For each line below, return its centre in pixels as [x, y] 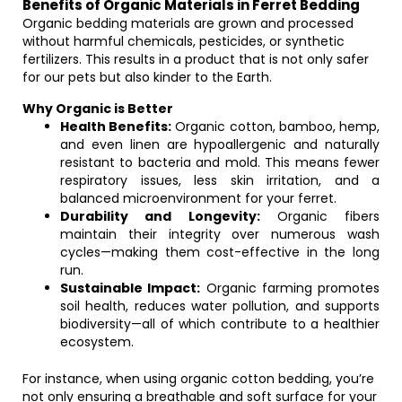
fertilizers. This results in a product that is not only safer [196, 59]
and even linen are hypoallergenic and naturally [220, 144]
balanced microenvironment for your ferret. [198, 198]
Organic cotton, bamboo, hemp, [276, 127]
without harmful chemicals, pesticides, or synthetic [184, 41]
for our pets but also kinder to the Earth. [147, 77]
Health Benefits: [116, 127]
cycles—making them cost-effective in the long [220, 252]
